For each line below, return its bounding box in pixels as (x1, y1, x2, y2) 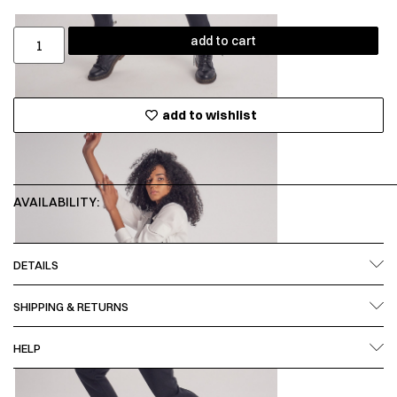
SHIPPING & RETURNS (13, 300, 128, 315)
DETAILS (13, 258, 58, 273)
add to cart (191, 32, 257, 49)
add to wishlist (161, 106, 257, 123)
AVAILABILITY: (13, 194, 99, 211)
